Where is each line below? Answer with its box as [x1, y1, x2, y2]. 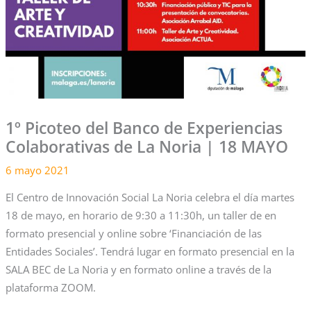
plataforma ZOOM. [5, 280, 96, 294]
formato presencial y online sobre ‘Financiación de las [5, 226, 262, 240]
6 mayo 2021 [5, 163, 69, 178]
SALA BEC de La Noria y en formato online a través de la [5, 262, 271, 276]
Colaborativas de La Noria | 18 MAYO [5, 136, 288, 158]
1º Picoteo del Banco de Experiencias [5, 117, 283, 140]
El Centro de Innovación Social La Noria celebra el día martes [5, 190, 294, 204]
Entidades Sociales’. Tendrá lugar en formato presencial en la [5, 244, 294, 258]
